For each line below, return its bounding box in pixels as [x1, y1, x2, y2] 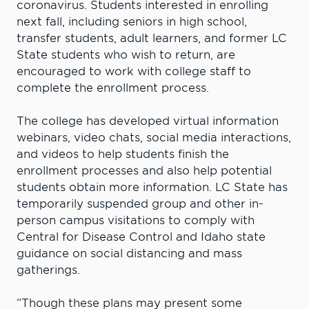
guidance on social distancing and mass [17, 246, 242, 260]
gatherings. [17, 263, 80, 277]
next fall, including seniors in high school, [17, 14, 247, 28]
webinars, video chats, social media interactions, [17, 130, 291, 144]
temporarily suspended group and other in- [17, 197, 263, 210]
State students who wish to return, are [17, 48, 235, 61]
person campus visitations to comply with [17, 213, 255, 227]
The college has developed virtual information [17, 114, 279, 128]
